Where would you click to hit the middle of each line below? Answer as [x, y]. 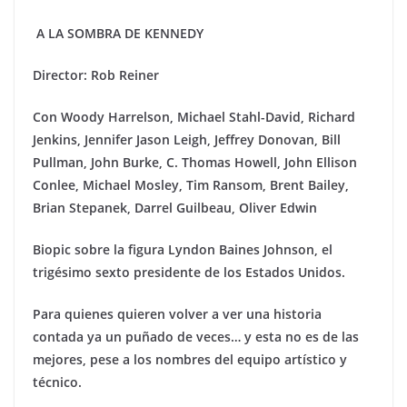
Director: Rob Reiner [96, 75]
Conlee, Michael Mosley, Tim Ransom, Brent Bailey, [191, 185]
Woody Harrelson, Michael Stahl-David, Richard [206, 117]
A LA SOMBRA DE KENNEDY [120, 34]
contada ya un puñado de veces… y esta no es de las [196, 337]
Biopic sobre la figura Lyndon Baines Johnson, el [183, 250]
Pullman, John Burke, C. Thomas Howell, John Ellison [195, 163]
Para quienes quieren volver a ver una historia [177, 314]
